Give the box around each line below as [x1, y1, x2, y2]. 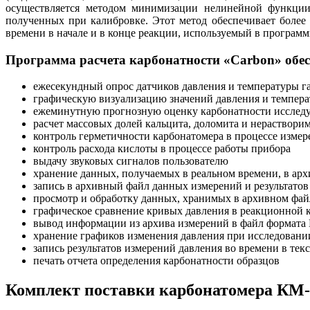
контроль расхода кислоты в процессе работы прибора [33, 143, 291, 155]
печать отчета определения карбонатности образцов [33, 255, 280, 267]
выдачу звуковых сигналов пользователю [33, 155, 228, 167]
